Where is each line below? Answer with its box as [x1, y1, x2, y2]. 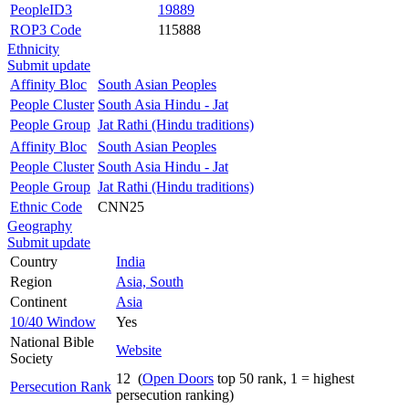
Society [10, 350, 53, 366]
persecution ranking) [116, 386, 234, 403]
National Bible [10, 333, 94, 350]
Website [116, 341, 162, 358]
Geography [7, 217, 72, 234]
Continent [10, 293, 67, 309]
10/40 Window [10, 313, 96, 330]
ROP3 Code [10, 21, 81, 37]
